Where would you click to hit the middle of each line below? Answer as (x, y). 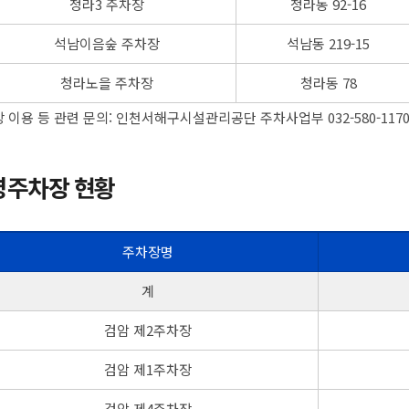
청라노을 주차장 (107, 82)
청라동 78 (328, 82)
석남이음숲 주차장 (107, 43)
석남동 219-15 (328, 43)
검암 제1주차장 (148, 369)
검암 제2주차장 (148, 330)
